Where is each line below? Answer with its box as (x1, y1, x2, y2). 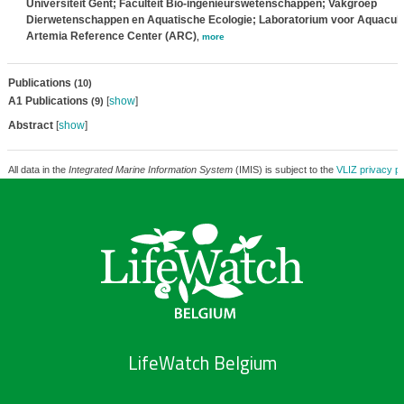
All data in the (7, 164, 69, 175)
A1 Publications (7, 95, 91, 107)
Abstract (7, 119, 53, 132)
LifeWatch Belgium (127, 349, 277, 378)
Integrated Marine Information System (68, 164, 233, 175)
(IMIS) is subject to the (232, 164, 336, 175)
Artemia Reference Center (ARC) (25, 30, 197, 42)
